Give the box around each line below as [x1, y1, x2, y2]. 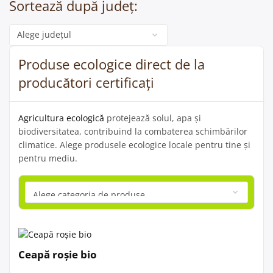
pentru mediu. [18, 152, 77, 164]
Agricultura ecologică [18, 112, 104, 124]
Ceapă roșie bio [18, 247, 97, 261]
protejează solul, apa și [104, 112, 201, 124]
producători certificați [18, 73, 154, 91]
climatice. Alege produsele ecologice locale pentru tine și [18, 138, 250, 151]
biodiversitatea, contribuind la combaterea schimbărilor [18, 125, 247, 137]
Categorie [9, 24, 48, 36]
